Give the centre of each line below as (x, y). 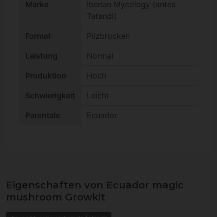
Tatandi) (102, 16)
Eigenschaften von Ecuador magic (95, 185)
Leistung (41, 56)
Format (38, 36)
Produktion (46, 76)
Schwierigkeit (50, 96)
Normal (100, 56)
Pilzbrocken (108, 36)
